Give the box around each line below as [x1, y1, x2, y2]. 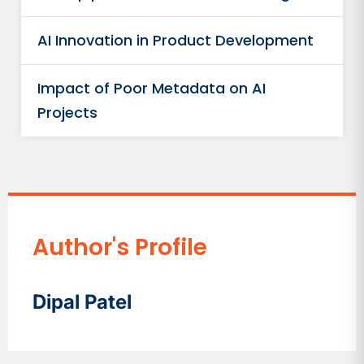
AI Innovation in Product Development [37, 30, 314, 50]
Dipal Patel [32, 290, 132, 314]
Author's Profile [32, 232, 207, 263]
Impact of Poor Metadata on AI [37, 78, 266, 98]
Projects [37, 102, 98, 123]
